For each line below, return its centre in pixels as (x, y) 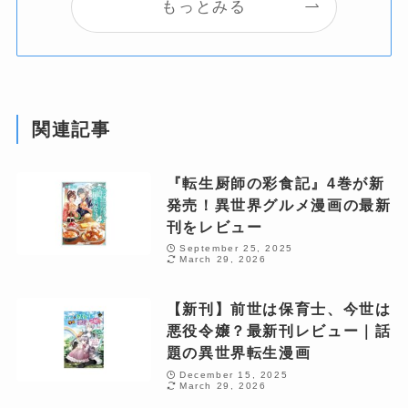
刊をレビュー (214, 226)
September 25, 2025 (236, 249)
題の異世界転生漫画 (239, 353)
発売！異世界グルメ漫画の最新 (279, 204)
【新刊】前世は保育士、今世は (279, 309)
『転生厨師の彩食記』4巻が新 (275, 183)
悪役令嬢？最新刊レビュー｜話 (279, 331)
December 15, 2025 (234, 374)
